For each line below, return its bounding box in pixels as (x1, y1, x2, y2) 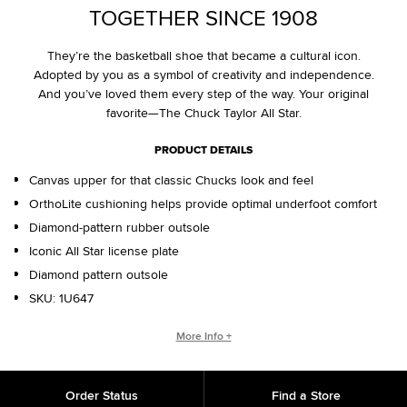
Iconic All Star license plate (29, 242, 179, 261)
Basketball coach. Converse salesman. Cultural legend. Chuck (31, 356, 376, 375)
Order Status (65, 386, 138, 405)
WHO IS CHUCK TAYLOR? (140, 327, 267, 344)
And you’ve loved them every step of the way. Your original (38, 84, 369, 104)
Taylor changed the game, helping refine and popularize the (35, 375, 372, 394)
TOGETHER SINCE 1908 (89, 2, 318, 34)
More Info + (175, 328, 232, 344)
